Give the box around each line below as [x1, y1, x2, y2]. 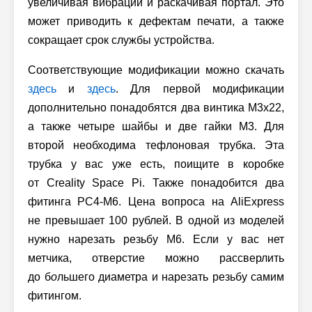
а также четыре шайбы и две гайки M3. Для [28, 120, 284, 132]
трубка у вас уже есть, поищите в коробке [28, 157, 284, 170]
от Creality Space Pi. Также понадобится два [28, 176, 284, 189]
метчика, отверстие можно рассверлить [28, 251, 284, 264]
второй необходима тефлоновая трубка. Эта [28, 139, 284, 151]
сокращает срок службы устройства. [28, 33, 214, 46]
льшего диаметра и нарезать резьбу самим [56, 270, 284, 283]
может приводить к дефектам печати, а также [28, 15, 284, 27]
